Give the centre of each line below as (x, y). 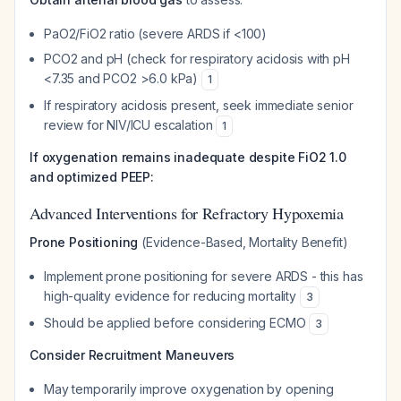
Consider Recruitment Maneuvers (132, 355)
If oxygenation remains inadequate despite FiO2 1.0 (188, 157)
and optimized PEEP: (92, 177)
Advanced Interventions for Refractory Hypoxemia (187, 213)
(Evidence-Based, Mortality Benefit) (243, 242)
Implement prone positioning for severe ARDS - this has (204, 276)
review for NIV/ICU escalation (130, 125)
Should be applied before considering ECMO (177, 323)
